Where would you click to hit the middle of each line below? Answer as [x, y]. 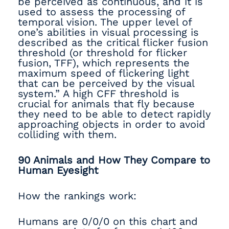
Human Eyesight [58, 170]
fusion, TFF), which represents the [104, 63]
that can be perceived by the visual [106, 83]
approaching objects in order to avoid [112, 124]
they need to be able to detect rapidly [114, 114]
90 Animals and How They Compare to [114, 160]
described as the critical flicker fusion [113, 42]
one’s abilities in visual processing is [108, 32]
